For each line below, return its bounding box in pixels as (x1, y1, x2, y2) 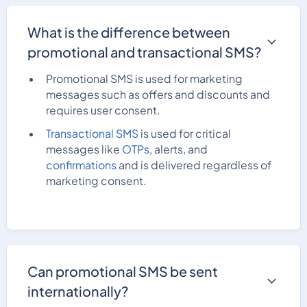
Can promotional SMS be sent (27, 262, 218, 280)
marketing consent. (46, 174, 147, 188)
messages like (46, 143, 123, 157)
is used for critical (138, 127, 232, 141)
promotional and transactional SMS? (27, 42, 261, 60)
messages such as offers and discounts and (46, 87, 271, 101)
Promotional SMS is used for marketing (46, 71, 243, 86)
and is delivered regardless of (116, 158, 272, 173)
